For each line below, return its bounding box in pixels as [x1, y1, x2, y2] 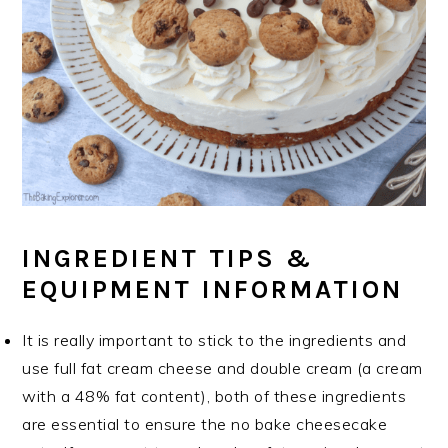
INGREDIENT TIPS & [22, 243, 315, 275]
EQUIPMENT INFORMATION [22, 274, 404, 306]
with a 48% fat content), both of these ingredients [22, 386, 407, 407]
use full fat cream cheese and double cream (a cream [22, 358, 423, 379]
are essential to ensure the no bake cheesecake [22, 414, 388, 435]
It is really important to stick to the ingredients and [22, 330, 407, 351]
